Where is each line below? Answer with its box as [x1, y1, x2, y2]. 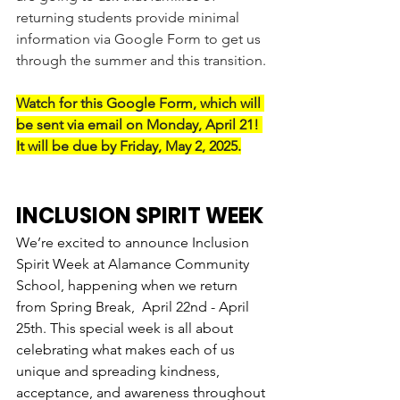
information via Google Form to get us [16, 29, 264, 47]
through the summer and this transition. [16, 51, 266, 69]
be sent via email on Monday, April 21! [16, 115, 262, 133]
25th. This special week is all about [16, 319, 237, 337]
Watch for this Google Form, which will [16, 94, 264, 112]
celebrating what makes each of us [16, 340, 238, 358]
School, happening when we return [16, 276, 241, 294]
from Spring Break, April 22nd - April [16, 297, 253, 315]
